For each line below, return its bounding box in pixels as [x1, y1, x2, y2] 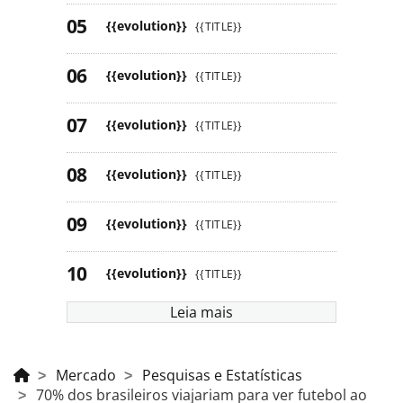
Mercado [56, 364, 116, 385]
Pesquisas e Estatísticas [142, 364, 302, 385]
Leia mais [170, 301, 233, 322]
